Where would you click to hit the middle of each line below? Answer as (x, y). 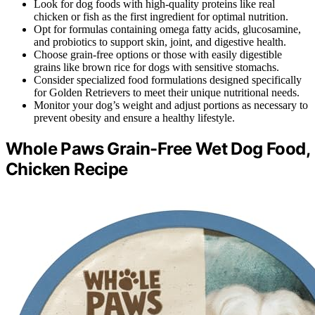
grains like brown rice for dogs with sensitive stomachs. (156, 67)
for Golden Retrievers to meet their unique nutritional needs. (167, 92)
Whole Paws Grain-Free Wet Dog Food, (157, 148)
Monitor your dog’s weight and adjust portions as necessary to (171, 105)
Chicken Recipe (67, 169)
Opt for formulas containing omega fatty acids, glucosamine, (167, 29)
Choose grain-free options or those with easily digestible (158, 54)
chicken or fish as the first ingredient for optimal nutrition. (161, 16)
